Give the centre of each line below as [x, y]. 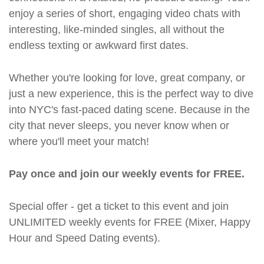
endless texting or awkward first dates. [99, 45]
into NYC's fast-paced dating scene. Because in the [129, 110]
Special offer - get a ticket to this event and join [119, 206]
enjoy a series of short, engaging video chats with [125, 14]
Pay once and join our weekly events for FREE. [127, 174]
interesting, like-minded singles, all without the [117, 29]
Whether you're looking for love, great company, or [127, 78]
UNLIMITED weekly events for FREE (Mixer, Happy [130, 222]
